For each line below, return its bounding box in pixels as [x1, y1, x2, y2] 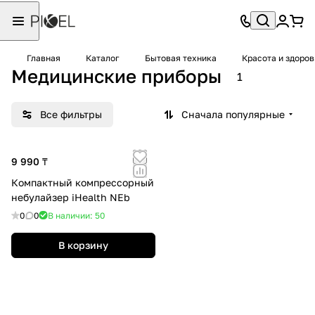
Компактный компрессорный [11, 176, 154, 188]
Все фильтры [40, 108, 102, 120]
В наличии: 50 [48, 210, 105, 221]
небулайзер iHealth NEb [11, 191, 130, 203]
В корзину [58, 238, 108, 251]
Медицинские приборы [11, 65, 221, 87]
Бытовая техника [145, 53, 217, 63]
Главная [27, 53, 60, 63]
